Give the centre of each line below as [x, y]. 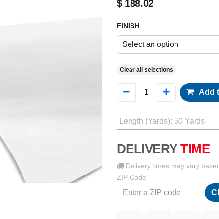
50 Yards [189, 121]
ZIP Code [131, 177]
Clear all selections [146, 70]
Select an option [150, 44]
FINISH [128, 26]
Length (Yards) [144, 121]
